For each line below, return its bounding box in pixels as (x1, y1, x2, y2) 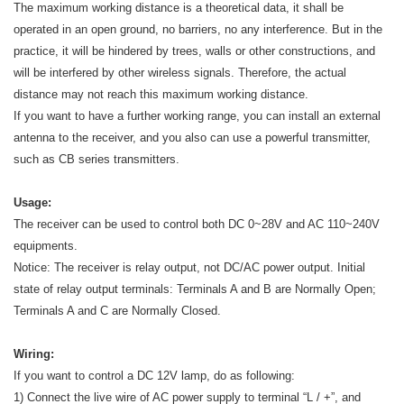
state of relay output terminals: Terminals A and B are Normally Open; (14, 281, 376, 296)
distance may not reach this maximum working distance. (14, 87, 308, 101)
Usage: (14, 195, 51, 209)
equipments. (14, 238, 78, 252)
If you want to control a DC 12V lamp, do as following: (14, 368, 295, 382)
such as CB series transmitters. (14, 151, 179, 166)
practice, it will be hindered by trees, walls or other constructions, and (14, 43, 375, 58)
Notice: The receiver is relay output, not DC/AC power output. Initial (14, 260, 365, 274)
